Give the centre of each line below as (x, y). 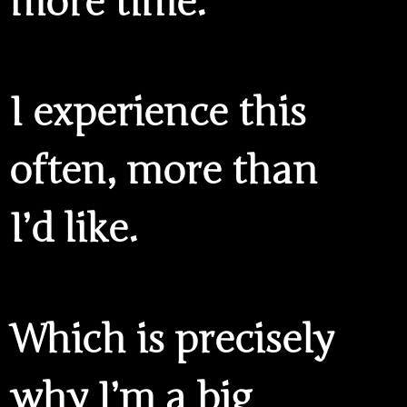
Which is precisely (171, 339)
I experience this (158, 113)
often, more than (164, 171)
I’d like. (74, 229)
